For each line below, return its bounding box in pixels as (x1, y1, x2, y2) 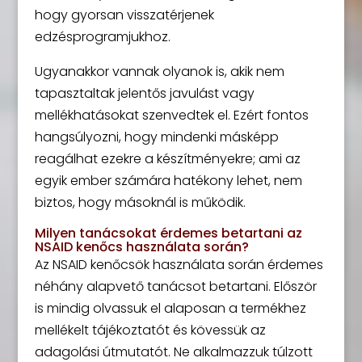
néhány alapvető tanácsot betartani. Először (34, 277, 317, 297)
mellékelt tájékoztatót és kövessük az (34, 321, 266, 340)
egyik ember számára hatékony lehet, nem (34, 171, 302, 191)
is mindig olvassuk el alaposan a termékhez (34, 299, 306, 318)
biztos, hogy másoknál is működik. (34, 193, 246, 213)
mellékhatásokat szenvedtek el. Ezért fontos (34, 106, 309, 125)
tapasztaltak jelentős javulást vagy (34, 84, 255, 103)
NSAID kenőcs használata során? (34, 238, 249, 257)
